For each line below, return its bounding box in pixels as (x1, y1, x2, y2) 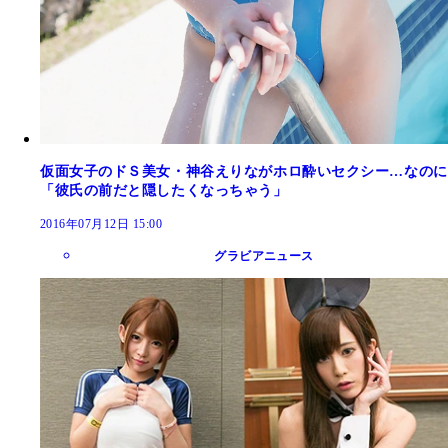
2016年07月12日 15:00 (40, 216, 163, 231)
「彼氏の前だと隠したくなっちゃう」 (40, 182, 288, 198)
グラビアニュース (214, 248, 314, 263)
